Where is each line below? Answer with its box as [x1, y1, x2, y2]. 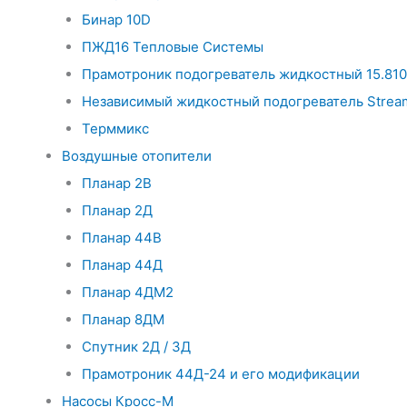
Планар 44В [82, 229, 162, 246]
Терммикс [82, 120, 149, 137]
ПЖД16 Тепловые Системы [82, 38, 263, 55]
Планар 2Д [82, 202, 153, 219]
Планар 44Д [82, 256, 163, 273]
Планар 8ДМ [82, 311, 164, 328]
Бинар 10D [82, 11, 151, 28]
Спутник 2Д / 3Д [82, 338, 191, 355]
